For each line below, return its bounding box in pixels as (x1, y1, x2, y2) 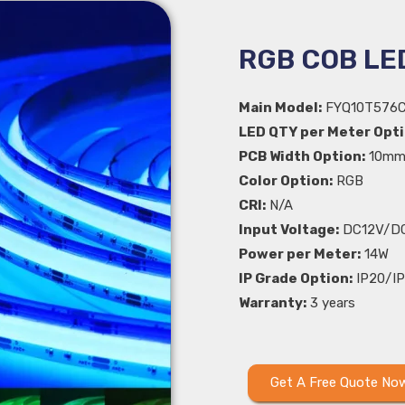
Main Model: (239, 99, 322, 117)
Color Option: (239, 173, 333, 190)
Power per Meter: (239, 246, 361, 263)
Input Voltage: (239, 221, 339, 239)
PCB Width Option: (239, 148, 365, 165)
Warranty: (239, 295, 306, 312)
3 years (306, 295, 355, 312)
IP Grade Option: (239, 270, 353, 287)
